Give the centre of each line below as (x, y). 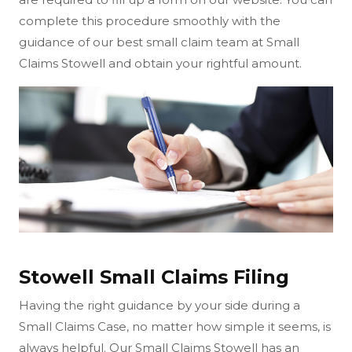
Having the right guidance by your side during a (159, 306)
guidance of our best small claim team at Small (159, 42)
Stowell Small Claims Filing (154, 277)
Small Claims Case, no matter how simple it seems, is (175, 327)
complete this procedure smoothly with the (150, 20)
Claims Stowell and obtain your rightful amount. (160, 63)
